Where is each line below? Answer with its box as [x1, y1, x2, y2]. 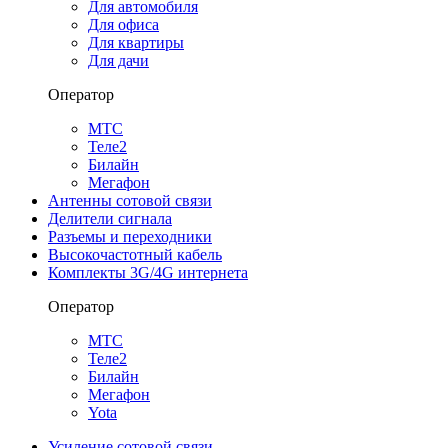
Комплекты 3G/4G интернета [48, 264, 248, 281]
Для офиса [88, 16, 159, 33]
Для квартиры [88, 34, 184, 51]
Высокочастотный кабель [48, 246, 222, 263]
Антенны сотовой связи [48, 192, 212, 209]
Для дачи [88, 52, 149, 69]
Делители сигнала [48, 210, 172, 227]
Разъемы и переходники [48, 228, 212, 245]
